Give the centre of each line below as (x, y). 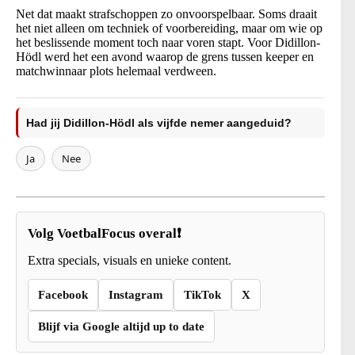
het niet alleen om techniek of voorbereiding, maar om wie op (169, 29)
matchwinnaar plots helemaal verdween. (116, 71)
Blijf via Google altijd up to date (121, 326)
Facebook (63, 295)
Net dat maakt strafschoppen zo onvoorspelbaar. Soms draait (166, 14)
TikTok (202, 295)
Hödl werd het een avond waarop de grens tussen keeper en (165, 57)
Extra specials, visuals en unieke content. (130, 261)
